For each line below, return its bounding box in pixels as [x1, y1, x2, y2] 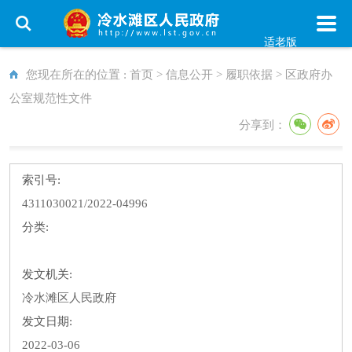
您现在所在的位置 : [26, 68, 130, 81]
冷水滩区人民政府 [22, 291, 116, 304]
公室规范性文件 [9, 92, 92, 104]
